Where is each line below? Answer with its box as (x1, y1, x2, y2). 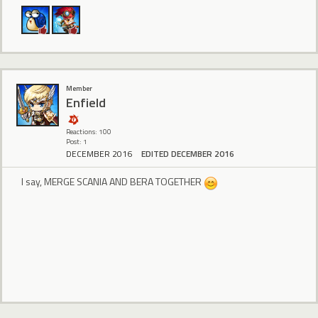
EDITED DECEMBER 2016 (141, 147, 234, 160)
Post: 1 (66, 136, 87, 147)
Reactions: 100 (66, 126, 111, 137)
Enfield (66, 93, 106, 113)
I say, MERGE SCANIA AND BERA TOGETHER (21, 174, 204, 189)
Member (66, 82, 92, 94)
